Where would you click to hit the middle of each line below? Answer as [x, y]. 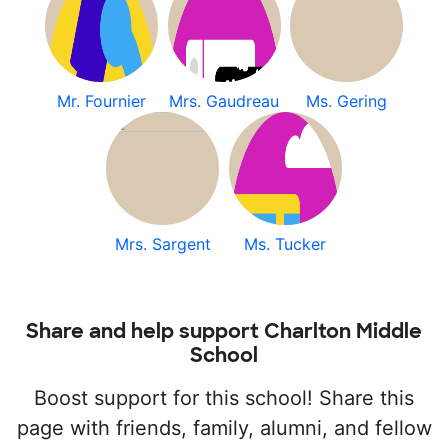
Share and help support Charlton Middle [224, 331]
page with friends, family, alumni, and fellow [224, 428]
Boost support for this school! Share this [224, 398]
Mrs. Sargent [162, 244]
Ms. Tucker [285, 244]
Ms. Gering [347, 101]
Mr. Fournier [101, 101]
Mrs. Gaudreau [224, 101]
